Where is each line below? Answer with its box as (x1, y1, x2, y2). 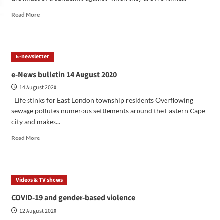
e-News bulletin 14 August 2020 (11, 69, 117, 80)
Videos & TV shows (15, 175, 63, 184)
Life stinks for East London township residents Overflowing (11, 95, 193, 104)
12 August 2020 (19, 206, 56, 215)
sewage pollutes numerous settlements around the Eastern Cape (11, 106, 205, 115)
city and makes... (11, 117, 60, 126)
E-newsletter (15, 52, 49, 61)
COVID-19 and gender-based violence (11, 192, 135, 203)
